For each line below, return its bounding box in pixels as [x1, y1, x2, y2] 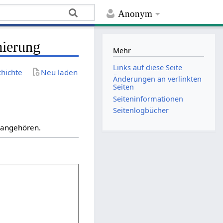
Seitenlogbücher [113, 105, 169, 115]
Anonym [118, 8, 153, 19]
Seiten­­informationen [113, 94, 184, 104]
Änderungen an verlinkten [113, 74, 202, 84]
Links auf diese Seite [113, 63, 183, 73]
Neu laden [41, 67, 78, 77]
